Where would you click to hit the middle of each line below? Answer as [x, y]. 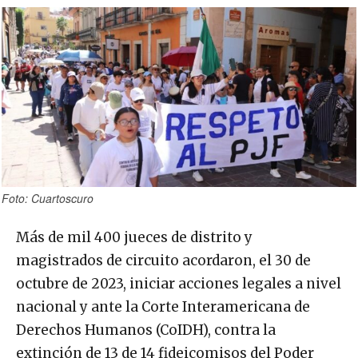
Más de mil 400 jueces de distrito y [134, 237]
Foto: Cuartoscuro [48, 198]
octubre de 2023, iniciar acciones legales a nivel [179, 283]
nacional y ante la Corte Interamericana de [163, 306]
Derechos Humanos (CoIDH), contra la [146, 330]
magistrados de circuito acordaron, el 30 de [163, 260]
